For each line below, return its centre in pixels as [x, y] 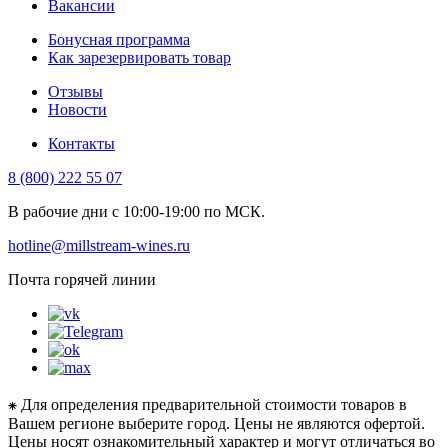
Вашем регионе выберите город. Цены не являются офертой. [216, 423]
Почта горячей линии [82, 279]
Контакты [81, 143]
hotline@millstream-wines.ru [99, 245]
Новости [77, 109]
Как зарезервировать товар [139, 57]
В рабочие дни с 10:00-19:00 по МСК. [136, 211]
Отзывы [75, 91]
